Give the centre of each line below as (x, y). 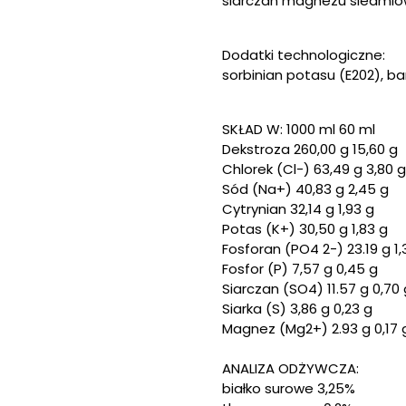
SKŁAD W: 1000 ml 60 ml (299, 129)
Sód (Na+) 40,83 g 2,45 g (305, 189)
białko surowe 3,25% (289, 388)
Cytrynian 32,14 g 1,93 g (298, 209)
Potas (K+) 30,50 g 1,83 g (305, 229)
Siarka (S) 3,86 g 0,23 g (297, 309)
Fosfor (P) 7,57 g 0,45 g (300, 269)
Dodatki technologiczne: (304, 55)
